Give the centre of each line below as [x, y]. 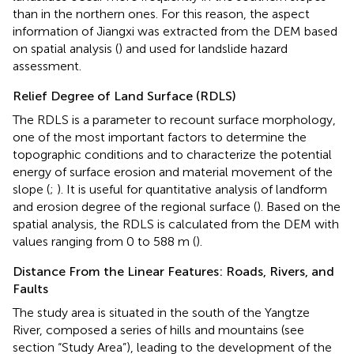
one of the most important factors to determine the [160, 137]
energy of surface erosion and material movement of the [173, 171]
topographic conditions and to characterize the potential [172, 154]
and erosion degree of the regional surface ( [135, 206]
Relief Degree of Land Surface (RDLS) [124, 96]
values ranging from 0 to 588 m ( [104, 241]
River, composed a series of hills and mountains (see [158, 330]
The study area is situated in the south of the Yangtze [161, 312]
